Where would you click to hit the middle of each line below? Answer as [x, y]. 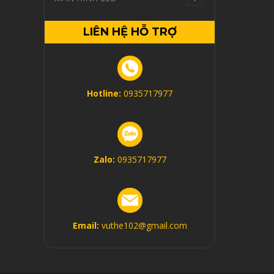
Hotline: [105, 93]
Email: [87, 225]
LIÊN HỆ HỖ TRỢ [130, 32]
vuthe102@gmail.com [144, 225]
